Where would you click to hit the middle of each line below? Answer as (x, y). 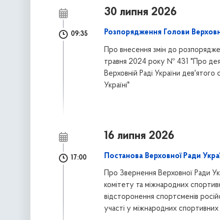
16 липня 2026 (139, 136)
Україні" (117, 85)
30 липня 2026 (140, 13)
